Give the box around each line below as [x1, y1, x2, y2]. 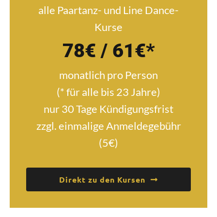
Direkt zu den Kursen [59, 174, 145, 185]
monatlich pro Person [59, 68, 158, 82]
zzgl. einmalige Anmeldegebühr [36, 119, 181, 133]
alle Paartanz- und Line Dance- [38, 3, 179, 17]
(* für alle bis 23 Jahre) [57, 85, 160, 99]
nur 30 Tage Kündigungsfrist [44, 102, 173, 116]
